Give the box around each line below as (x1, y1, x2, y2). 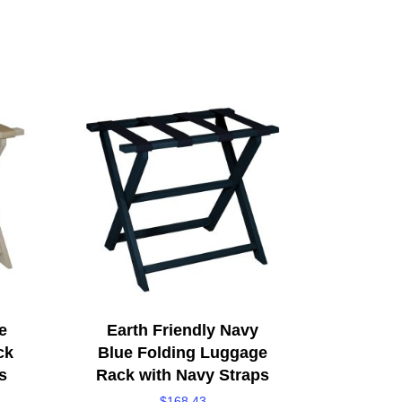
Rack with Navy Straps (96, 365, 269, 384)
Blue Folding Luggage (98, 343, 267, 362)
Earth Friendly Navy (107, 320, 258, 339)
